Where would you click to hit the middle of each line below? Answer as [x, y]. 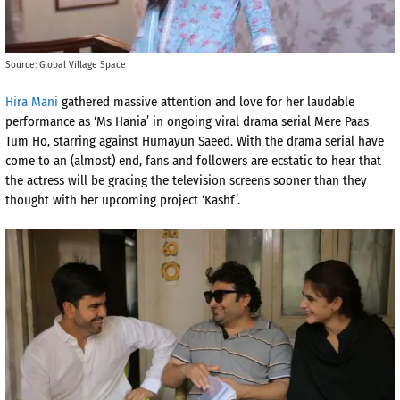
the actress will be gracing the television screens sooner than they [186, 180]
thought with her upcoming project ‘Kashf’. [123, 200]
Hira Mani [32, 101]
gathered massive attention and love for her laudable [206, 101]
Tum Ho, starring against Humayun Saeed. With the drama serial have [195, 141]
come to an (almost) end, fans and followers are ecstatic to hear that [193, 160]
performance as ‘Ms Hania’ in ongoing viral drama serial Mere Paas [187, 121]
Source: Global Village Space [66, 65]
